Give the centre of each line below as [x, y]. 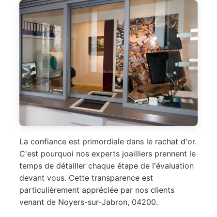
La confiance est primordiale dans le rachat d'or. [108, 142]
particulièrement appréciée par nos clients [97, 190]
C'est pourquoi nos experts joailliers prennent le [108, 154]
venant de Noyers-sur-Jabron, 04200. [89, 202]
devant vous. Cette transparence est [86, 178]
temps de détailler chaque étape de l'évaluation [107, 166]
